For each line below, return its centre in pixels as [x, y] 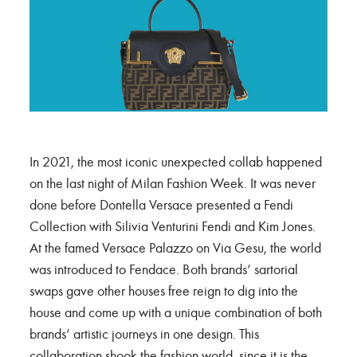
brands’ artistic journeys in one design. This [144, 333]
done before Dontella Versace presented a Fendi [161, 204]
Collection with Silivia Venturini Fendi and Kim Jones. [173, 226]
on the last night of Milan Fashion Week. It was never [173, 183]
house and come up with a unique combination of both [176, 312]
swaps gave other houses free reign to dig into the [164, 290]
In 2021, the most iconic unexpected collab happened [176, 161]
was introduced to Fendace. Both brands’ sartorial [164, 269]
